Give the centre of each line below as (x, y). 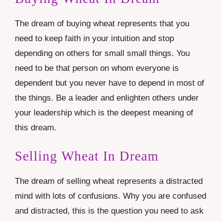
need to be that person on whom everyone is (97, 68)
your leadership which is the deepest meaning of (104, 113)
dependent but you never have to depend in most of (110, 83)
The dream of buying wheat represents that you (102, 24)
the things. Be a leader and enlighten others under (107, 98)
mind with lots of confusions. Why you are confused (111, 196)
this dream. (36, 128)
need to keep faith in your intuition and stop (94, 39)
